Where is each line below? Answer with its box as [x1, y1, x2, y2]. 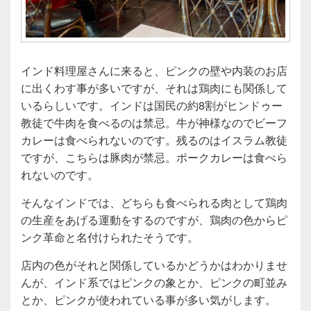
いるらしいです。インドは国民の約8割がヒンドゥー [21, 97, 283, 114]
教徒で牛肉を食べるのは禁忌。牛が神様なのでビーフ [21, 115, 287, 131]
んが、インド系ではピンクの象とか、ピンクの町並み [21, 274, 287, 291]
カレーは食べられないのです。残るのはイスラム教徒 [21, 132, 287, 149]
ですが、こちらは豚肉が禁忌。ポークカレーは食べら [21, 149, 287, 166]
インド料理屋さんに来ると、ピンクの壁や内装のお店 [21, 62, 287, 79]
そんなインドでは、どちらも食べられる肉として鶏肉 [21, 194, 287, 211]
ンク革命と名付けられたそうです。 [21, 229, 199, 246]
